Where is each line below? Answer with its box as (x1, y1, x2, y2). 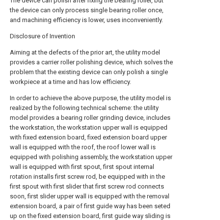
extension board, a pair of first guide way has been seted (10, 202, 170, 210)
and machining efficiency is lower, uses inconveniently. (10, 16, 163, 24)
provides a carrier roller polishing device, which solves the (10, 58, 173, 66)
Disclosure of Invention (10, 32, 75, 40)
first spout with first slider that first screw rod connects (10, 183, 164, 190)
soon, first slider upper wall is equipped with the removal (10, 192, 169, 200)
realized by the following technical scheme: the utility (10, 104, 159, 111)
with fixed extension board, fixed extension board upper (10, 134, 167, 141)
